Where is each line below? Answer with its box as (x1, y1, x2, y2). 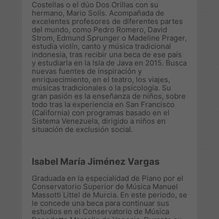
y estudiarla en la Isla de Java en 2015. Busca (32, 58, 187, 67)
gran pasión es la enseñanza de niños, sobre (32, 91, 186, 101)
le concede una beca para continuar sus (32, 198, 169, 208)
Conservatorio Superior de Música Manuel (32, 181, 178, 191)
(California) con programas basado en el (32, 108, 170, 117)
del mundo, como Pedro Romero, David (32, 24, 167, 34)
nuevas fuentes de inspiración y (32, 66, 142, 76)
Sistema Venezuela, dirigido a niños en (32, 116, 166, 126)
